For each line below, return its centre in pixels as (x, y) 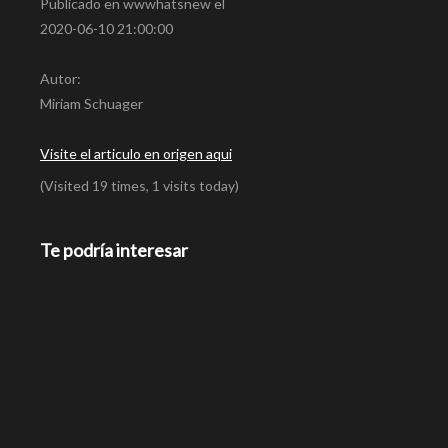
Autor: (60, 78)
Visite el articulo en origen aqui (136, 153)
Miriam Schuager (91, 103)
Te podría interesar (114, 249)
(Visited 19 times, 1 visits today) (139, 185)
